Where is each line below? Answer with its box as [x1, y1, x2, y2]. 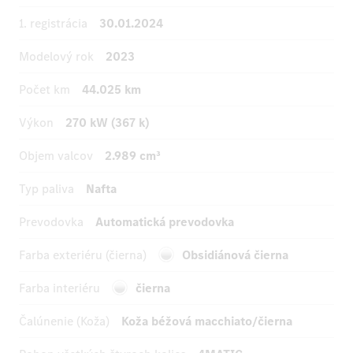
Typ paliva [19, 180, 74, 198]
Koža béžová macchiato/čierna [121, 313, 292, 330]
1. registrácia [19, 15, 87, 32]
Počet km [19, 81, 70, 98]
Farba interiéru [19, 280, 100, 297]
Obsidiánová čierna [182, 247, 288, 264]
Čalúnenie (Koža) [19, 313, 110, 330]
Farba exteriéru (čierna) [19, 247, 147, 264]
